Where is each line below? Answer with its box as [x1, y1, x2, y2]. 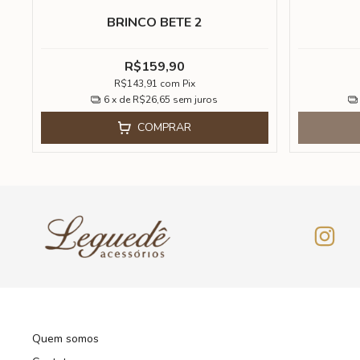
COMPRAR [137, 119, 191, 135]
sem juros [173, 92, 219, 106]
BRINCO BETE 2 [106, 14, 202, 32]
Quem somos [32, 331, 99, 347]
